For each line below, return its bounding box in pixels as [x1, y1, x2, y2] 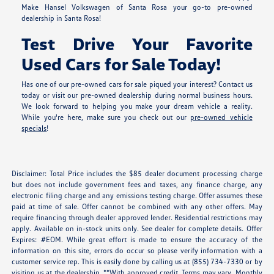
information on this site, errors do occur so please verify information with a [12, 246, 262, 256]
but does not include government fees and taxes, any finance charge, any [12, 180, 262, 190]
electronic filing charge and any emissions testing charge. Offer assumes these [12, 191, 262, 201]
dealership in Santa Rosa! [21, 13, 102, 23]
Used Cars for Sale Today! [21, 53, 221, 75]
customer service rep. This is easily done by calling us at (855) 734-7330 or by [12, 257, 262, 267]
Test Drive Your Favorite [21, 33, 253, 54]
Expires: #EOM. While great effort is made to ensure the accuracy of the [12, 235, 262, 245]
